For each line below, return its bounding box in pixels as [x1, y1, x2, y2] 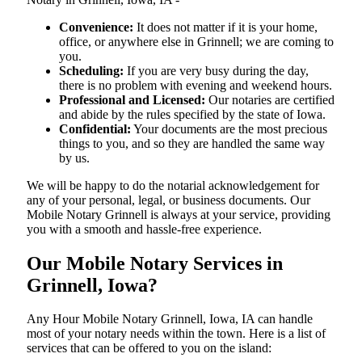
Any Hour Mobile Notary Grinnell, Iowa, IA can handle [27, 312, 313, 326]
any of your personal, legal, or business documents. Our [27, 192, 310, 207]
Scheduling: [59, 63, 124, 78]
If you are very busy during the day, [124, 63, 309, 78]
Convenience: [59, 19, 133, 34]
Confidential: [59, 121, 131, 136]
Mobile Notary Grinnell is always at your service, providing [27, 207, 330, 221]
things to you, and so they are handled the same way [59, 136, 325, 150]
